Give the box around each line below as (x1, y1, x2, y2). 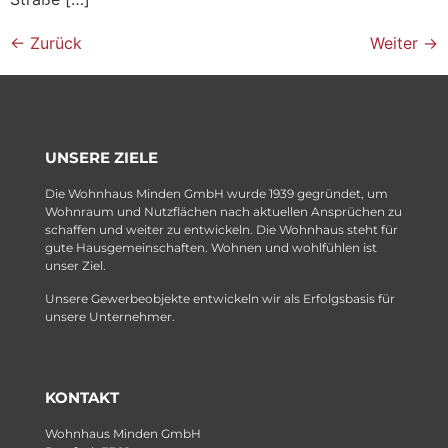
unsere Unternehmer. (45, 308, 175, 324)
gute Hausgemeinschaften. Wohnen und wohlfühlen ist (45, 240, 377, 256)
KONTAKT (45, 388, 119, 408)
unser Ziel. (45, 258, 106, 274)
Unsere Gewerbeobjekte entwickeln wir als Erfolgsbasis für (45, 290, 395, 306)
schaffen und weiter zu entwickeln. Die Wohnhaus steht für (45, 222, 398, 238)
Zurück (25, 33, 82, 54)
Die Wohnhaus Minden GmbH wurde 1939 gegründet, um (45, 186, 388, 202)
